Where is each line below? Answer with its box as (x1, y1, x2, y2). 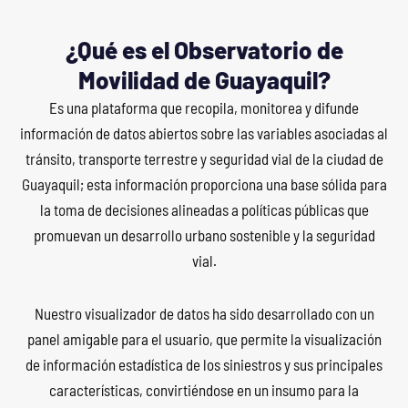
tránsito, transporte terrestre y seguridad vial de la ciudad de (25, 148, 383, 168)
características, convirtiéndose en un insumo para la (49, 380, 359, 399)
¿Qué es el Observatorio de (65, 35, 343, 64)
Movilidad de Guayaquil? (77, 65, 331, 94)
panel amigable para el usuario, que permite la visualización (26, 329, 382, 348)
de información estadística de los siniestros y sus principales (25, 354, 382, 373)
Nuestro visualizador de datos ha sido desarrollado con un (34, 303, 374, 322)
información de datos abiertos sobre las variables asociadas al (20, 123, 388, 142)
